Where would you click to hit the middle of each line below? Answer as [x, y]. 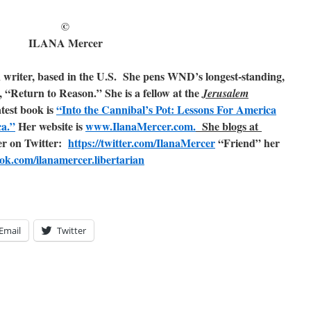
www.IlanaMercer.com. [141, 126]
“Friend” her [247, 143]
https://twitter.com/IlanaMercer [142, 143]
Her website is [50, 126]
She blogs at [229, 126]
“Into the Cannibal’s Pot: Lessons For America [166, 109]
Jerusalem [225, 93]
